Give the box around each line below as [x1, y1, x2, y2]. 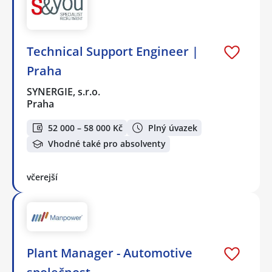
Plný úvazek [148, 121, 197, 134]
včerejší [27, 171, 58, 183]
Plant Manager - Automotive [27, 244, 192, 261]
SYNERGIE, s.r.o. [27, 85, 101, 99]
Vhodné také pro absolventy [48, 138, 166, 150]
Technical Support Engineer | [27, 43, 199, 60]
